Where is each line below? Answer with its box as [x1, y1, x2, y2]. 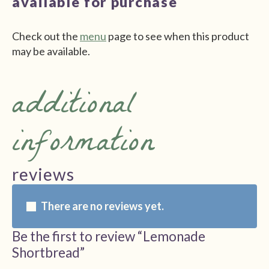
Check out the [12, 29, 80, 43]
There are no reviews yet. [41, 199, 164, 213]
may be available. [12, 44, 90, 58]
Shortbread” [12, 244, 85, 261]
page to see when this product [106, 29, 249, 43]
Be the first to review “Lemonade [12, 228, 205, 245]
